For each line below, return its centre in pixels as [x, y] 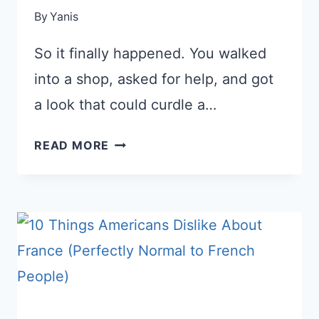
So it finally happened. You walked [150, 53]
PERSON [134, 200]
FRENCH [134, 181]
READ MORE [72, 145]
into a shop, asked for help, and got [154, 79]
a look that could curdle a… [125, 104]
